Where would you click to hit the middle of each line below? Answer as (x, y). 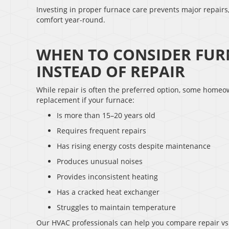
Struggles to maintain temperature (116, 208)
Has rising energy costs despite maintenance (134, 146)
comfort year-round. (71, 20)
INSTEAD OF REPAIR (111, 72)
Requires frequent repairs (101, 131)
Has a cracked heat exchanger (108, 192)
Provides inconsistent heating (107, 177)
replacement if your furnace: (85, 100)
